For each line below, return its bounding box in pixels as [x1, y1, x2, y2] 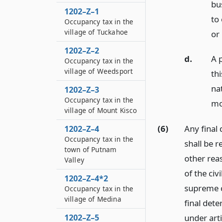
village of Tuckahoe [64, 27, 128, 37]
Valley [64, 155, 84, 165]
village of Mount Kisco [64, 106, 137, 115]
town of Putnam [64, 145, 117, 154]
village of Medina [64, 194, 121, 204]
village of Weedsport [64, 66, 133, 76]
